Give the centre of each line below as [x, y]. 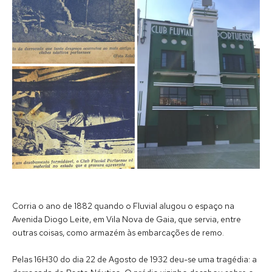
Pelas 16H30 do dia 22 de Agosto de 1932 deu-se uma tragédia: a [134, 259]
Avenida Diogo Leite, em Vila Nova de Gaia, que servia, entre [127, 219]
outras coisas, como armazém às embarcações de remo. [118, 232]
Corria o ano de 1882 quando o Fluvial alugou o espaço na [123, 206]
